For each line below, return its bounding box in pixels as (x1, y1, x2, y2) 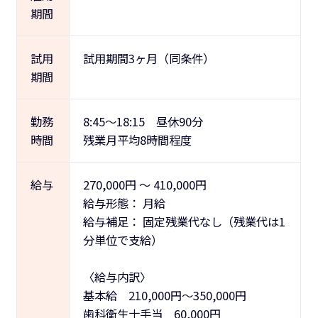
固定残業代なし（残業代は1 (139, 212, 285, 230)
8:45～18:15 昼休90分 (82, 112, 203, 130)
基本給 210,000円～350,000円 (82, 286, 246, 304)
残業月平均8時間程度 (82, 131, 192, 148)
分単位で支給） (82, 231, 163, 248)
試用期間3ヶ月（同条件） (82, 49, 214, 67)
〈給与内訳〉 (82, 268, 151, 285)
